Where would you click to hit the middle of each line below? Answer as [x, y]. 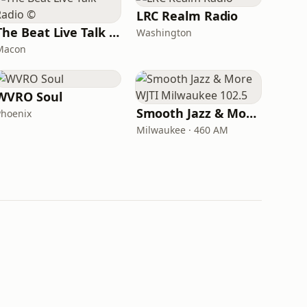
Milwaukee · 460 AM [182, 130]
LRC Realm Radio [187, 16]
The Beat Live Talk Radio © [114, 32]
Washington [164, 33]
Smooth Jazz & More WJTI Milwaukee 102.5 [251, 113]
